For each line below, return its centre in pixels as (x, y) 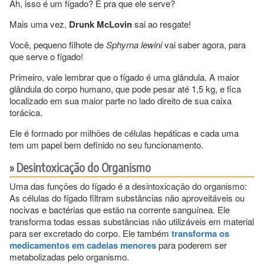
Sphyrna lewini (134, 44)
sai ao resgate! (161, 24)
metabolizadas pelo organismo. (69, 256)
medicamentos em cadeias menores (83, 245)
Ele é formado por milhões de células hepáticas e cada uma (124, 133)
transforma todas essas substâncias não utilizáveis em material (132, 221)
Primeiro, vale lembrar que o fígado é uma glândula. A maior (124, 77)
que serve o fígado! (46, 56)
